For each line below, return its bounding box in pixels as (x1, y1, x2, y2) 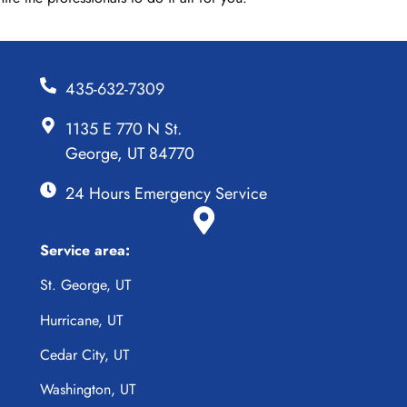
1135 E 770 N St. (65, 116, 182, 141)
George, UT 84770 (65, 141, 194, 165)
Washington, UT (40, 379, 135, 401)
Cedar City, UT (40, 343, 129, 365)
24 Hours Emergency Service (65, 181, 267, 205)
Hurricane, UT (40, 309, 123, 331)
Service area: (40, 239, 130, 261)
